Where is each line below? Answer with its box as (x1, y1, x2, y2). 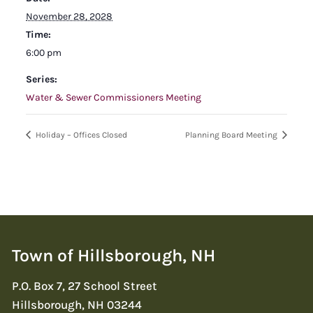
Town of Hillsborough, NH (12, 245, 215, 266)
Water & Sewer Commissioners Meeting (26, 91, 201, 103)
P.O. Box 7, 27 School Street (12, 278, 157, 293)
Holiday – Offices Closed (34, 129, 127, 140)
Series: (26, 73, 57, 85)
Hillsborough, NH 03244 (12, 297, 142, 312)
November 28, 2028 (26, 10, 112, 22)
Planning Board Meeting (185, 129, 279, 140)
